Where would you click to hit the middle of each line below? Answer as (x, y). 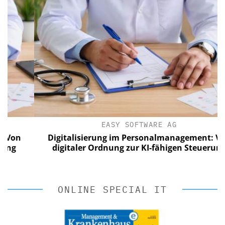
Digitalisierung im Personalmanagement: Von (123, 137)
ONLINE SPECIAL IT (113, 189)
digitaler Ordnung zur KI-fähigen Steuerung (123, 147)
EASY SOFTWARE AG (123, 125)
